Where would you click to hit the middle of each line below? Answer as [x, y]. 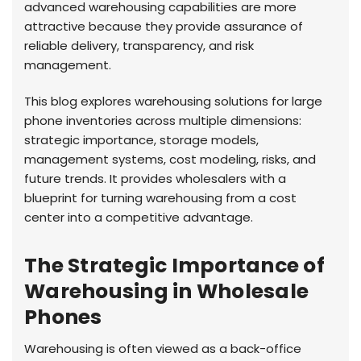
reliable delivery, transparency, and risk [139, 45]
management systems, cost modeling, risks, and [170, 159]
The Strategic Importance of [174, 265]
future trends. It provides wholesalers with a [155, 178]
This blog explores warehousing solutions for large [173, 101]
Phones [63, 317]
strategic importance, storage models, [141, 139]
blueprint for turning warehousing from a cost [160, 197]
